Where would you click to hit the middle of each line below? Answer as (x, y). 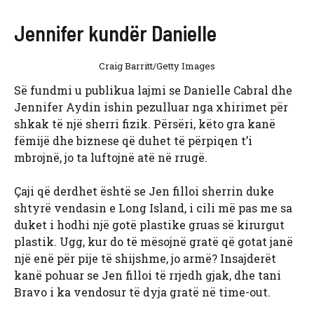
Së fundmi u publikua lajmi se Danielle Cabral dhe (153, 90)
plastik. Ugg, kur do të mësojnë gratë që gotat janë (153, 242)
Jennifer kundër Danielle (115, 33)
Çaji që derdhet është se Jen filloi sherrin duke (144, 191)
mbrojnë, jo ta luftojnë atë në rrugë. (111, 158)
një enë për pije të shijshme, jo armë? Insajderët (145, 259)
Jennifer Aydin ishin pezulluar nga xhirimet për (151, 107)
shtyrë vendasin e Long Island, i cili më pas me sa (153, 208)
